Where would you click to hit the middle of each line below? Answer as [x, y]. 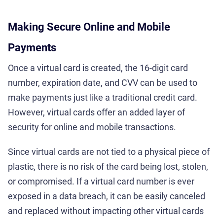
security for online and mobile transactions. [92, 127]
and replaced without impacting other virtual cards [106, 211]
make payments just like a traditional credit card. [103, 97]
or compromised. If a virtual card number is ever [101, 181]
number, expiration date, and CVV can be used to [103, 82]
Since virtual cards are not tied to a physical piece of [109, 151]
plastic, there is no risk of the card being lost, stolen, [108, 166]
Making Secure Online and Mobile [89, 27]
